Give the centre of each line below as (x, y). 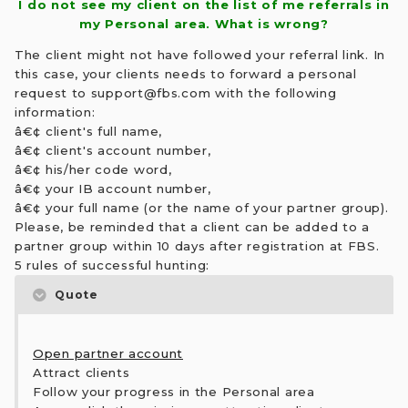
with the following (274, 93)
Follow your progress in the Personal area (174, 392)
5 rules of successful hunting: (112, 265)
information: (55, 112)
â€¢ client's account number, (113, 151)
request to (53, 93)
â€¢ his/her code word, (93, 170)
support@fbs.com (151, 93)
